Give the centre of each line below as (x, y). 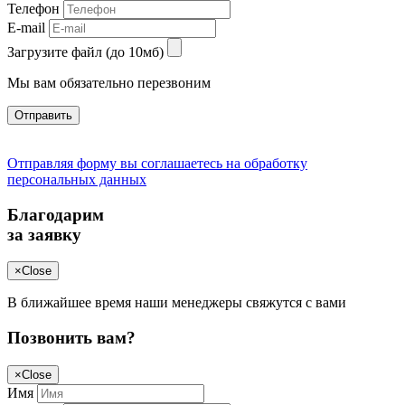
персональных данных (77, 179)
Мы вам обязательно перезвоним (109, 83)
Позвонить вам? (71, 338)
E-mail (26, 28)
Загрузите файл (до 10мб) (85, 52)
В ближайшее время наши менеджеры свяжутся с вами (177, 303)
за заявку (44, 234)
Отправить (43, 115)
